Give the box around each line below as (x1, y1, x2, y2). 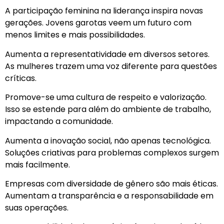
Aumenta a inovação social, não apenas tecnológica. (5, 134, 211, 146)
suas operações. (5, 201, 68, 213)
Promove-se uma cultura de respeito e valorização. (5, 91, 206, 103)
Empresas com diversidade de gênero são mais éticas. (5, 177, 218, 189)
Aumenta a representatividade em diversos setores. (5, 48, 209, 60)
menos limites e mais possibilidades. (5, 29, 145, 41)
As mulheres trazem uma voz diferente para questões (5, 60, 217, 72)
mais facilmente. (5, 158, 70, 170)
